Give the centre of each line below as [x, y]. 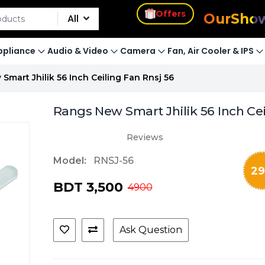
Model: [70, 161]
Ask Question [151, 230]
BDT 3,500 [88, 187]
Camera [138, 51]
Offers [171, 15]
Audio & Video [78, 51]
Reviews [145, 137]
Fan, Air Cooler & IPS [211, 51]
